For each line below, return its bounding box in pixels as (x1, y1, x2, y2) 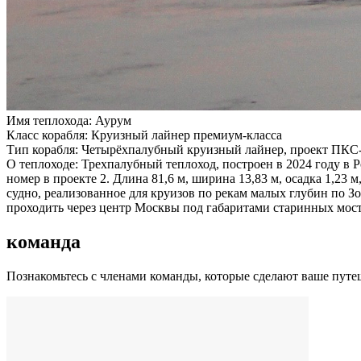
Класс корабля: (6, 127, 88, 142)
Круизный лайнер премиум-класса (91, 127, 282, 142)
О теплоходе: (6, 156, 78, 171)
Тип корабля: (6, 142, 78, 156)
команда (6, 230, 81, 252)
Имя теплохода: (6, 113, 92, 127)
